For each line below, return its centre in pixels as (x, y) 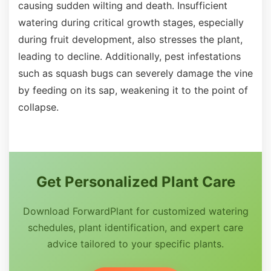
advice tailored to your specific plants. (135, 244)
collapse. (38, 107)
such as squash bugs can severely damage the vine (135, 73)
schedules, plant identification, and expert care (135, 227)
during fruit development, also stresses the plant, (130, 39)
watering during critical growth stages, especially (131, 22)
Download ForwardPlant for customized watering (135, 211)
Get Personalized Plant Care (135, 182)
